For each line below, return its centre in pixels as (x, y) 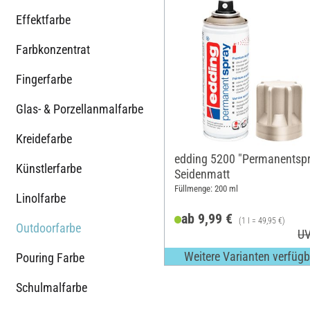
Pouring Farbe (50, 257)
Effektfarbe (43, 19)
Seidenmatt (202, 174)
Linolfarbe (41, 198)
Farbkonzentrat (53, 49)
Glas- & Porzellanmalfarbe (80, 109)
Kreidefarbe (44, 138)
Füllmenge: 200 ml (206, 189)
